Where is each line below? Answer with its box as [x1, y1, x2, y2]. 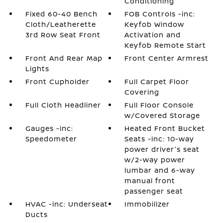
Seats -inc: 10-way [124, 134, 195, 143]
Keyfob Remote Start [124, 40, 207, 50]
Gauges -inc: [25, 123, 73, 133]
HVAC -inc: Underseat [25, 199, 108, 209]
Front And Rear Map [25, 53, 103, 63]
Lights [25, 64, 49, 73]
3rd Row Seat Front [25, 30, 101, 39]
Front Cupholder [25, 77, 90, 86]
